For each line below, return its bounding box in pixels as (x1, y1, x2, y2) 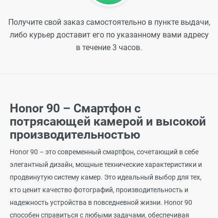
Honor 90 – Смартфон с (10, 101, 141, 115)
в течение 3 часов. (76, 43, 142, 52)
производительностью (10, 127, 140, 142)
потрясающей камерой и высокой (10, 114, 206, 128)
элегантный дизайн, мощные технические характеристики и (10, 160, 202, 168)
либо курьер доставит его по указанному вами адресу (9, 30, 209, 39)
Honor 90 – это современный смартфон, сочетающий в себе (10, 147, 199, 156)
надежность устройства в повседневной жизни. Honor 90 (10, 198, 192, 206)
